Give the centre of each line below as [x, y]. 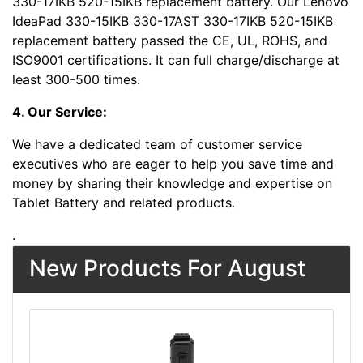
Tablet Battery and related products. [124, 203]
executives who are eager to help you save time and [173, 164]
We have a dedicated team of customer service [157, 145]
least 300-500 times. [76, 80]
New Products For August [167, 269]
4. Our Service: [60, 112]
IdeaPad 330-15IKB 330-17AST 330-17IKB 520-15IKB [173, 21]
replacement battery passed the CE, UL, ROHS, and [170, 41]
